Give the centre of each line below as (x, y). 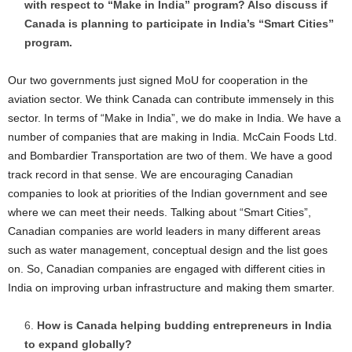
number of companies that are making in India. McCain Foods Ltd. (172, 137)
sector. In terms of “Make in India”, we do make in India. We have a (174, 118)
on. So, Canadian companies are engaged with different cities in (167, 269)
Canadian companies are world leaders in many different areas (164, 231)
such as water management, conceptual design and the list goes (168, 250)
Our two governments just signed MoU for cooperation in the (158, 81)
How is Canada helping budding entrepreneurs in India (184, 326)
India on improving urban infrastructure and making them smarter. (171, 288)
